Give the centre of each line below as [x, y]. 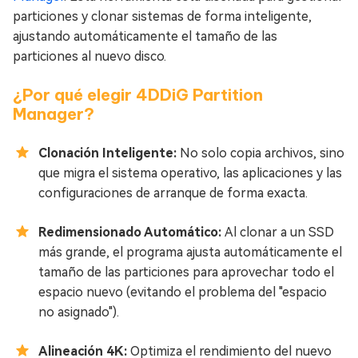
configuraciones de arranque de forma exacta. [173, 193]
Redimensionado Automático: [131, 233]
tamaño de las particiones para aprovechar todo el [186, 272]
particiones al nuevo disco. [89, 57]
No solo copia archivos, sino [262, 153]
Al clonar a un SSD [279, 233]
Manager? [54, 114]
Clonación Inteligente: [109, 153]
